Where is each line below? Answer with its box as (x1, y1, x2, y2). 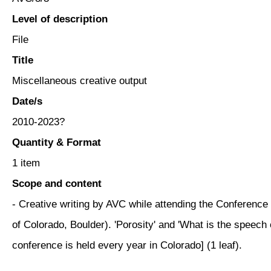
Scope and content (12, 177, 102, 189)
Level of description (12, 13, 108, 25)
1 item (12, 157, 40, 169)
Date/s (12, 95, 42, 107)
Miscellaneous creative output (12, 74, 147, 87)
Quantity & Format (12, 136, 101, 148)
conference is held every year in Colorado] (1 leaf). (12, 239, 242, 251)
